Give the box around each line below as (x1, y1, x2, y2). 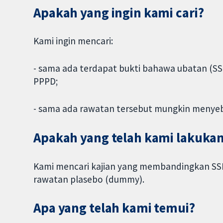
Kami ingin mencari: (33, 35, 113, 47)
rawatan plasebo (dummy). (33, 173, 145, 185)
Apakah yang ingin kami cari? (33, 4, 204, 21)
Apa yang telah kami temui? (33, 200, 195, 217)
